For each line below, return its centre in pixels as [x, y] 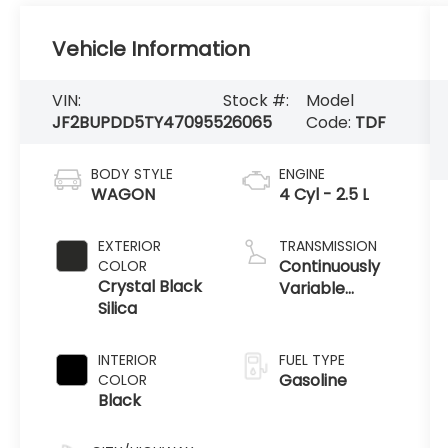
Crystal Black [150, 287]
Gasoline [312, 381]
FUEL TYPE [311, 360]
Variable [311, 289]
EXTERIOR [130, 246]
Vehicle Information [151, 49]
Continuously [329, 267]
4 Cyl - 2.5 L [323, 195]
